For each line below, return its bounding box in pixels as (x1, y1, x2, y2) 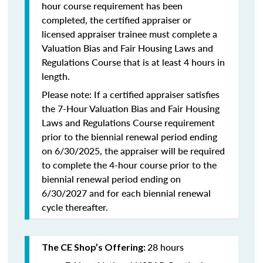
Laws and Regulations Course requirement (42, 116, 215, 129)
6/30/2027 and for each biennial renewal (42, 186, 211, 200)
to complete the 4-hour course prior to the (42, 158, 217, 171)
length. (42, 69, 70, 83)
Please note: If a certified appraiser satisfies (42, 87, 220, 101)
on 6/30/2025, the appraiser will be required (42, 144, 225, 157)
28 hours (147, 240, 184, 254)
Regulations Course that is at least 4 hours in (42, 55, 225, 69)
